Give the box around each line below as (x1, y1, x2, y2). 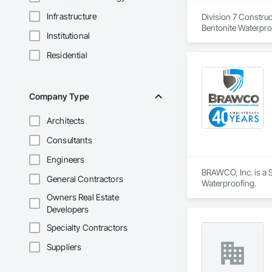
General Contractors (47, 174, 123, 185)
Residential (47, 50, 87, 61)
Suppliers (47, 242, 82, 253)
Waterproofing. (201, 178, 256, 189)
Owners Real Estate (47, 192, 119, 203)
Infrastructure (47, 11, 97, 22)
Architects (47, 115, 85, 126)
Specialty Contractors (47, 222, 128, 233)
